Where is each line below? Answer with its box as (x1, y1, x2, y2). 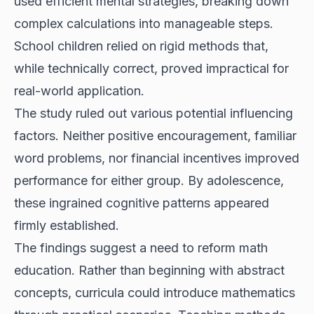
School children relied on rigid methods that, (14, 38, 268, 53)
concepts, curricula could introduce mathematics (14, 285, 295, 300)
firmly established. (14, 217, 119, 233)
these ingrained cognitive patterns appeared (14, 195, 269, 210)
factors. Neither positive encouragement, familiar (14, 128, 296, 143)
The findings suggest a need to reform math (14, 240, 268, 255)
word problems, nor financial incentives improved (14, 150, 299, 165)
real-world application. (14, 83, 144, 98)
